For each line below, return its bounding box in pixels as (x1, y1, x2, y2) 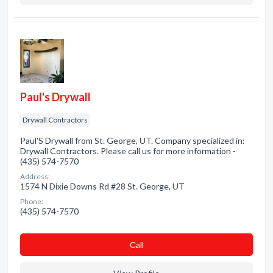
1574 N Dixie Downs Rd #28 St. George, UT (20, 181, 185, 191)
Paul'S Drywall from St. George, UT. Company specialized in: (20, 135, 245, 146)
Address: (20, 172, 50, 181)
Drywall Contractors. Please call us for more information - (20, 146, 236, 156)
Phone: (20, 197, 43, 206)
